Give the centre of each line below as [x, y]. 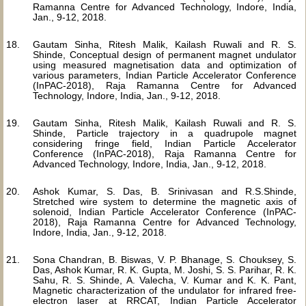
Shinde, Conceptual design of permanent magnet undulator [165, 55]
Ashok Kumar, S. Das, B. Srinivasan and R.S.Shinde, [165, 191]
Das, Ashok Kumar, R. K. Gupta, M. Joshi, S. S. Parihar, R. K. [165, 270]
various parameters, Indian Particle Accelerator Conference [165, 75]
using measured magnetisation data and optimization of [165, 65]
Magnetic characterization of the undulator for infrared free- [165, 290]
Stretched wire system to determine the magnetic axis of [165, 201]
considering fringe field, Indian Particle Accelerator [165, 143]
